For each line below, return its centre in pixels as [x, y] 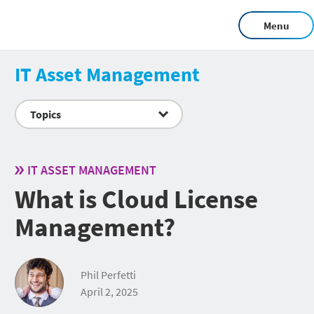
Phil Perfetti [108, 275]
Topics [46, 114]
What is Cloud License [136, 199]
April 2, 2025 [109, 292]
